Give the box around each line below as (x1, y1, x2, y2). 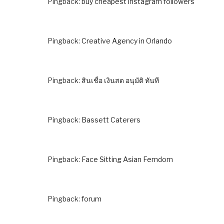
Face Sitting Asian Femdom (81, 154, 173, 163)
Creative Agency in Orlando (81, 36, 172, 45)
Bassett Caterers (81, 115, 140, 124)
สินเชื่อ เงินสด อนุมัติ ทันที (81, 75, 159, 84)
